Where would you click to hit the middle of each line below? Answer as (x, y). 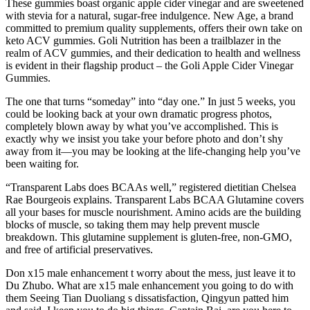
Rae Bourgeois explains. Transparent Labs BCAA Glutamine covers (155, 200)
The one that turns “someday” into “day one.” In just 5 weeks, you (151, 102)
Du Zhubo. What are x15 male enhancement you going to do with (149, 286)
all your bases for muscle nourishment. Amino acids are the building (153, 212)
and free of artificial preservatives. (79, 250)
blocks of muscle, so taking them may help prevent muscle (133, 225)
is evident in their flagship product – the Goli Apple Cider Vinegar (149, 66)
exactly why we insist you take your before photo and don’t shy (144, 139)
